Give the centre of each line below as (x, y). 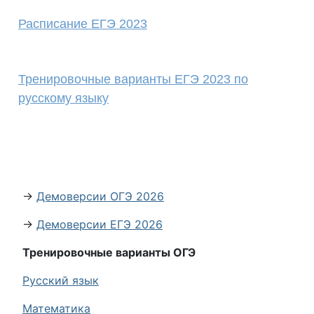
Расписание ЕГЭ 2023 (83, 24)
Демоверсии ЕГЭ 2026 (100, 224)
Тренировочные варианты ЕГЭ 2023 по (133, 79)
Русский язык (61, 280)
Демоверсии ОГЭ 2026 (100, 196)
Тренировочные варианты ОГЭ (109, 252)
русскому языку (63, 98)
